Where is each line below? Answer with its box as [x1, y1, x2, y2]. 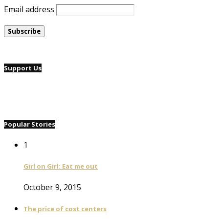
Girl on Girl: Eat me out [23, 162, 98, 171]
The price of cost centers [23, 204, 107, 213]
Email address [4, 3, 54, 15]
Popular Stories [4, 119, 55, 129]
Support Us [4, 63, 42, 72]
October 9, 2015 [23, 181, 81, 193]
